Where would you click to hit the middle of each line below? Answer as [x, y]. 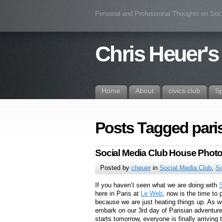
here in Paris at [118, 194]
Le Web [152, 194]
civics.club [184, 91]
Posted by [116, 168]
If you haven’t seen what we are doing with [157, 185]
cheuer [141, 168]
